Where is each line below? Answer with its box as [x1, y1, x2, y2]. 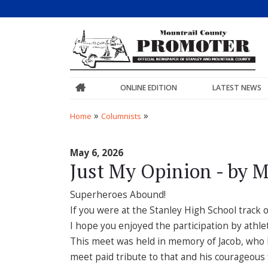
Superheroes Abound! [70, 188, 166, 201]
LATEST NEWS [212, 83, 261, 93]
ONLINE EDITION [120, 83, 178, 93]
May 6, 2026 [70, 146, 123, 159]
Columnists [101, 110, 141, 121]
